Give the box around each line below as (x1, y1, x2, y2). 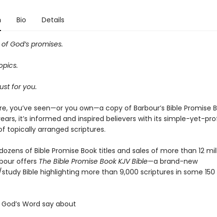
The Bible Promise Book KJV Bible (38, 156, 148, 166)
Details (41, 15, 64, 25)
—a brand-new (147, 156, 198, 166)
